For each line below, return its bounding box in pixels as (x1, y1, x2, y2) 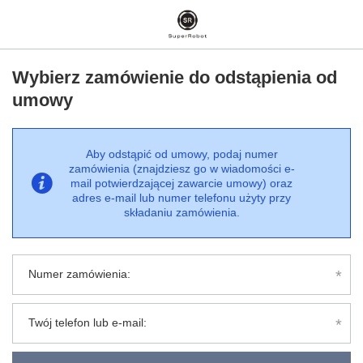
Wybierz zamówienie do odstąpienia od (12, 67, 337, 88)
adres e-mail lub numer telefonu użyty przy (72, 191, 291, 204)
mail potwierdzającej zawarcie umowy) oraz (70, 177, 293, 190)
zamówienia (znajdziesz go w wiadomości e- (68, 162, 295, 175)
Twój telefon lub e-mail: (28, 316, 147, 329)
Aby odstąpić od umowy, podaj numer (85, 147, 278, 160)
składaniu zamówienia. (123, 206, 240, 219)
